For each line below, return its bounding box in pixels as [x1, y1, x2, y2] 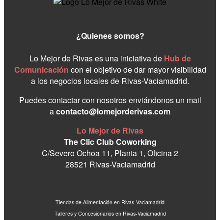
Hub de [164, 52, 191, 64]
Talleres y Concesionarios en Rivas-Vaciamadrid [54, 209, 166, 217]
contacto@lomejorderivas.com [56, 105, 170, 117]
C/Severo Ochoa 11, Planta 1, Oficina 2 [42, 147, 178, 159]
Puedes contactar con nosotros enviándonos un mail [19, 94, 201, 106]
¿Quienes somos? [76, 29, 144, 41]
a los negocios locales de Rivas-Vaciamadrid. [31, 75, 189, 86]
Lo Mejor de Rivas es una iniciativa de [29, 52, 162, 64]
